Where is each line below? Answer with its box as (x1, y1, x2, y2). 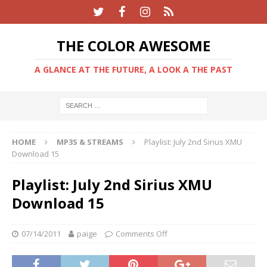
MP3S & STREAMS (57, 136, 123, 147)
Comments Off (116, 228, 167, 239)
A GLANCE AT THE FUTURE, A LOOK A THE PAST (35, 64, 232, 75)
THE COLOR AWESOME (57, 36, 210, 55)
